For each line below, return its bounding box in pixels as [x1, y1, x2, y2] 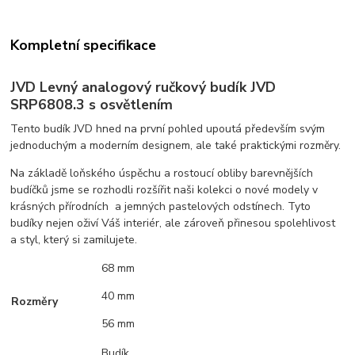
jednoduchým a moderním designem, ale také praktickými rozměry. [10, 138, 342, 154]
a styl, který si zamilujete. [10, 232, 138, 248]
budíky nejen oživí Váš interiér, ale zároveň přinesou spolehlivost [10, 216, 336, 231]
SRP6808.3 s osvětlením [10, 95, 174, 115]
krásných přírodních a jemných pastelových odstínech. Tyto [10, 199, 311, 215]
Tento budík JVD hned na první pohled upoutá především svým [10, 121, 326, 137]
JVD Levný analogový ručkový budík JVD [10, 78, 277, 97]
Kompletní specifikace [10, 35, 157, 55]
